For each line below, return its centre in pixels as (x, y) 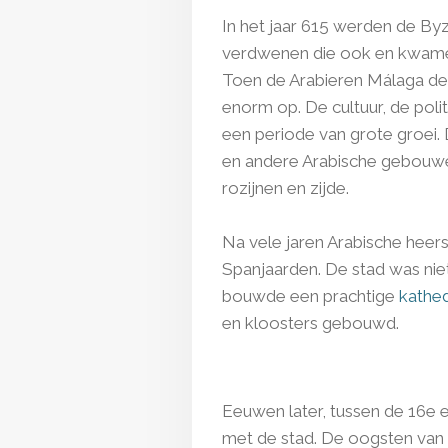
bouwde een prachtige (310, 296)
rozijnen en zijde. (285, 188)
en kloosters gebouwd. (310, 323)
